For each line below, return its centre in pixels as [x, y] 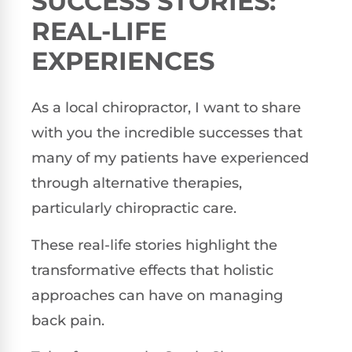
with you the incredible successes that [167, 133]
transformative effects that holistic [152, 270]
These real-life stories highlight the [154, 245]
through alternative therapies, [137, 183]
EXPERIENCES [123, 61]
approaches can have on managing [157, 295]
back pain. [68, 320]
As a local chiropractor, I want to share [166, 108]
